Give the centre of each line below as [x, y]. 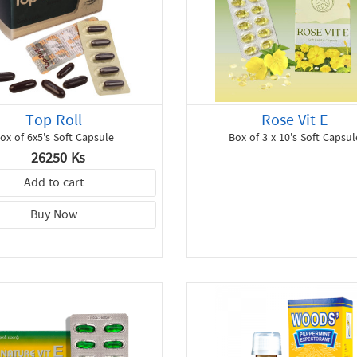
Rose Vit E [295, 121]
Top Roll [54, 121]
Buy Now [54, 216]
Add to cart [54, 184]
